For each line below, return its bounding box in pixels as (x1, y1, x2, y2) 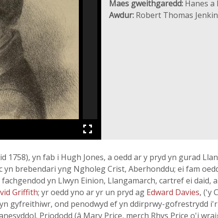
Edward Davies (146, 187, 200, 198)
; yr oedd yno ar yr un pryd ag (38, 187, 146, 198)
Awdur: (109, 10, 134, 20)
